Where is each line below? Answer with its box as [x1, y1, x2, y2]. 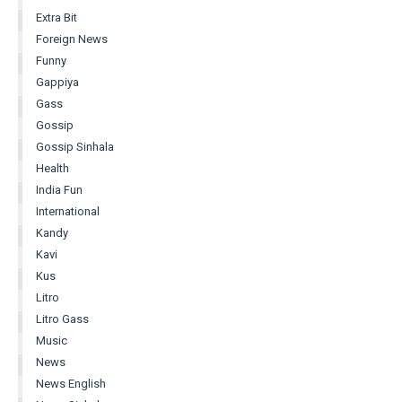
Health [36, 162, 69, 176]
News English [36, 377, 106, 391]
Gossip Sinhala [36, 140, 114, 154]
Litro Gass [36, 312, 89, 327]
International [36, 205, 100, 219]
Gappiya [36, 75, 79, 90]
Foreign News [36, 32, 108, 47]
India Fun [36, 183, 83, 197]
